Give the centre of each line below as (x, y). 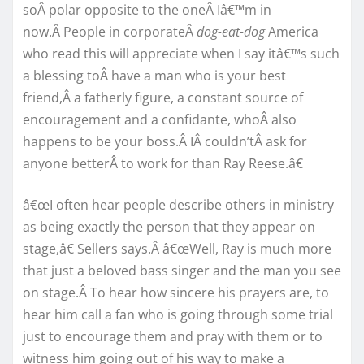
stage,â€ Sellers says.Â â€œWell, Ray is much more (177, 248)
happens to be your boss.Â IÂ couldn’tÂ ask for (165, 141)
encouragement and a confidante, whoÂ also (160, 119)
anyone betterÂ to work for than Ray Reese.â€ (163, 163)
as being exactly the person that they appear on (169, 226)
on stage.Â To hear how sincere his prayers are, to (176, 292)
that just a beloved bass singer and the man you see (182, 270)
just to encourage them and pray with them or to (173, 336)
